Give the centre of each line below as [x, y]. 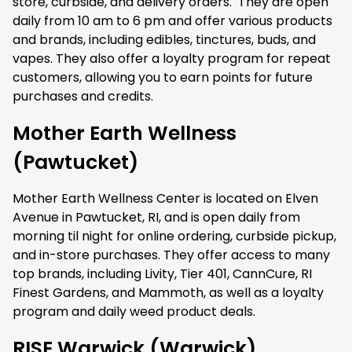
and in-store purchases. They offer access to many [171, 255]
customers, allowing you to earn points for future [163, 77]
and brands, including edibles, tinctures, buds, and [164, 40]
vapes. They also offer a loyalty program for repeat [172, 59]
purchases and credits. [84, 96]
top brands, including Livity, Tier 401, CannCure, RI [162, 274]
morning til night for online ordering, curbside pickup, [174, 236]
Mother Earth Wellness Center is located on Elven [165, 198]
